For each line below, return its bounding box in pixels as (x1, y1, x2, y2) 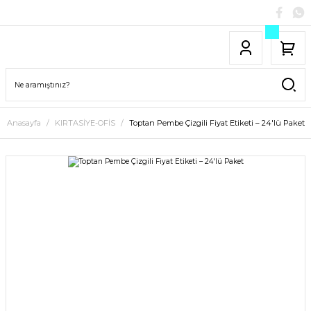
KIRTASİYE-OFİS (54, 118, 115, 128)
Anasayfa (6, 118, 41, 128)
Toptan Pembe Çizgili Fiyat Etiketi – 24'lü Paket (128, 118, 305, 128)
